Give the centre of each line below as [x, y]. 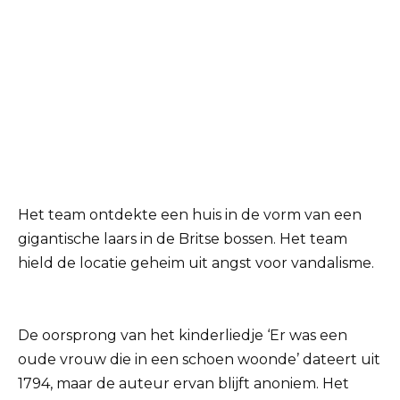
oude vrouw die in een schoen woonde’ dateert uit [199, 360]
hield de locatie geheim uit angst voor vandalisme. [196, 263]
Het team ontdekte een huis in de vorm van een [190, 215]
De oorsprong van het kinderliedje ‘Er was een [183, 336]
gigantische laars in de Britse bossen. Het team [183, 239]
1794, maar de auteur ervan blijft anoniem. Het [183, 384]
